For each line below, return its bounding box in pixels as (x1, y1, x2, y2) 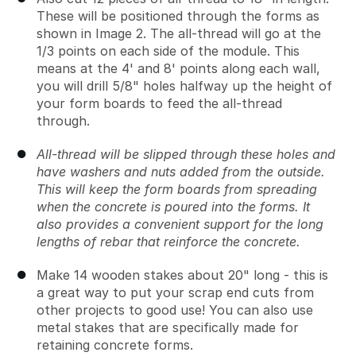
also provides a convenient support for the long (37, 216, 323, 233)
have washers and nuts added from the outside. (37, 164, 325, 180)
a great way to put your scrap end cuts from (37, 284, 314, 301)
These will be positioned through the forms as (37, 8, 319, 25)
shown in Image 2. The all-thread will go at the (37, 25, 321, 42)
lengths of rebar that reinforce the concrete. (37, 234, 300, 250)
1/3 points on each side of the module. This (37, 43, 300, 60)
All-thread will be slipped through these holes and (37, 146, 335, 163)
